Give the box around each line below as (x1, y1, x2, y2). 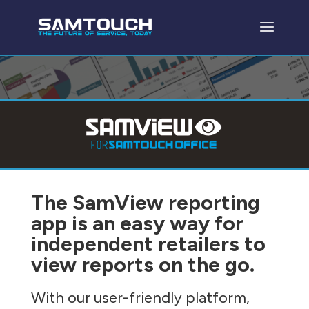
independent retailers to (30, 230, 266, 257)
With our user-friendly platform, (30, 288, 250, 307)
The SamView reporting (30, 189, 260, 215)
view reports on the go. (30, 251, 255, 277)
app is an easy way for (30, 210, 243, 236)
